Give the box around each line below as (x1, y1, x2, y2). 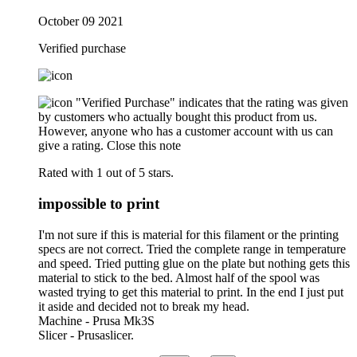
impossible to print (38, 194, 159, 212)
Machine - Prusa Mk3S (38, 313, 155, 328)
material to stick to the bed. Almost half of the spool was (38, 270, 320, 284)
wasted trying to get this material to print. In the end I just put (38, 284, 343, 299)
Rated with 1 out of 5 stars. (38, 166, 174, 180)
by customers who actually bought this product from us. (38, 110, 317, 124)
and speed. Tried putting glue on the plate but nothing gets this (38, 256, 350, 270)
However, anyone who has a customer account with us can (38, 124, 333, 139)
